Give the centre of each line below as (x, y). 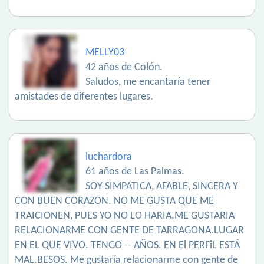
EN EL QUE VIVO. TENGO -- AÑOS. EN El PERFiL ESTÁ (127, 245)
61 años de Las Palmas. (135, 172)
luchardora (109, 157)
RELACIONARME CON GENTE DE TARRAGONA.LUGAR (129, 231)
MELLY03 (105, 53)
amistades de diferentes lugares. (84, 97)
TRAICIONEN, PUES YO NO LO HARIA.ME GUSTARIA (125, 216)
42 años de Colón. (124, 67)
